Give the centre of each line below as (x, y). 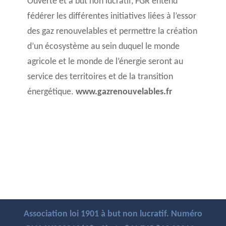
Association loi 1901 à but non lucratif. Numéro (113, 214)
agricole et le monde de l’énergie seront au (105, 62)
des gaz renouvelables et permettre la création (112, 32)
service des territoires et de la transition (100, 77)
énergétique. (51, 92)
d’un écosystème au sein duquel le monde (103, 47)
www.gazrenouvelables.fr (124, 92)
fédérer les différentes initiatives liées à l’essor (111, 16)
